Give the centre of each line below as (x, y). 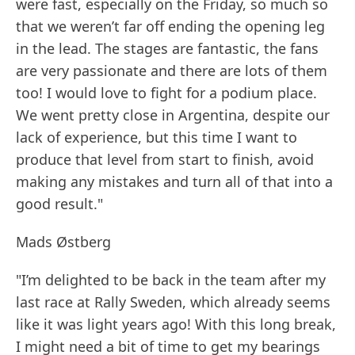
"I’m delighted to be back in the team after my (171, 280)
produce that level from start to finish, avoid (165, 160)
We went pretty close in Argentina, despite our (173, 115)
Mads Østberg (63, 242)
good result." (59, 204)
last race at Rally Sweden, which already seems (173, 302)
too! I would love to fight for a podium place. (166, 93)
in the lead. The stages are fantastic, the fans (167, 49)
